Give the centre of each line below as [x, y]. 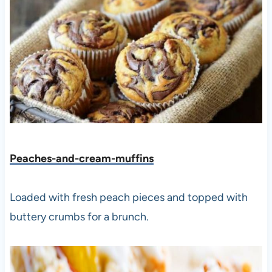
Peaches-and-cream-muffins [81, 158]
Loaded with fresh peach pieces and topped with [128, 197]
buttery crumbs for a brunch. [79, 216]
